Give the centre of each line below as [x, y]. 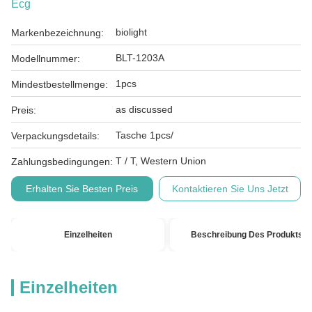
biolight [131, 32]
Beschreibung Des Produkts [247, 235]
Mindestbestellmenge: [60, 84]
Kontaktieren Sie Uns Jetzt [230, 189]
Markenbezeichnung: [57, 33]
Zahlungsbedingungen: [62, 162]
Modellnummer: [46, 58]
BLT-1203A [140, 58]
